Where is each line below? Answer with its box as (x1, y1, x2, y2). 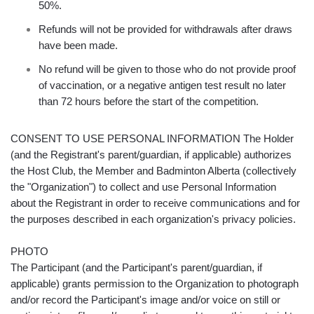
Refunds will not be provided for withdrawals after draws (39, 23, 292, 36)
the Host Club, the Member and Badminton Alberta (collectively (11, 165, 296, 177)
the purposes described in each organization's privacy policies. (11, 213, 296, 226)
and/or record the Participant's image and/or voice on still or (11, 294, 280, 306)
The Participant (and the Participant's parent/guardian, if (11, 261, 262, 274)
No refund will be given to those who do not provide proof (39, 62, 296, 75)
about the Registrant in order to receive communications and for (11, 197, 300, 210)
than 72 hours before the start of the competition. (39, 95, 259, 107)
